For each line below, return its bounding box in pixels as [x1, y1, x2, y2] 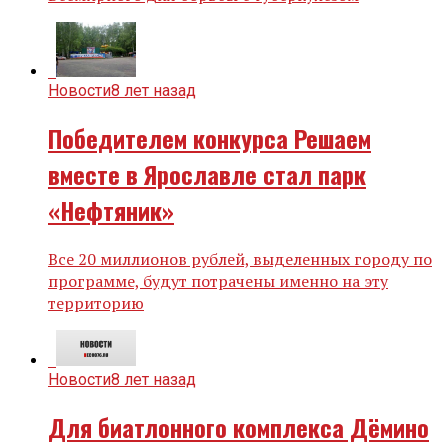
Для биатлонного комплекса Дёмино [48, 408, 429, 445]
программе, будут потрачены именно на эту [48, 270, 388, 293]
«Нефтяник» [48, 192, 174, 229]
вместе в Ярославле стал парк [48, 156, 366, 193]
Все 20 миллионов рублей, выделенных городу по [48, 248, 432, 271]
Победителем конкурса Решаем [48, 120, 371, 157]
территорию [48, 292, 144, 315]
